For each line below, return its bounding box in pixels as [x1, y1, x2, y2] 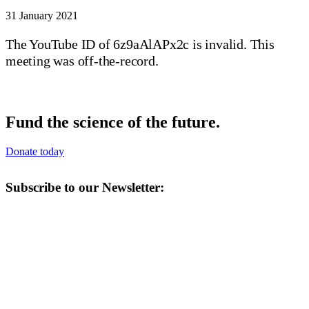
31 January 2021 [6, 9, 78, 21]
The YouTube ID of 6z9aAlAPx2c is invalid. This [6, 36, 275, 52]
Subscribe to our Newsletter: [6, 179, 164, 195]
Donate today [6, 145, 64, 157]
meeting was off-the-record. [6, 52, 159, 68]
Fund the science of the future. [6, 112, 220, 131]
